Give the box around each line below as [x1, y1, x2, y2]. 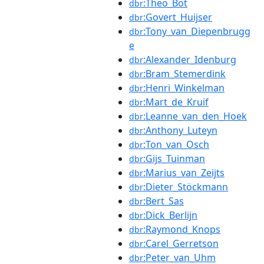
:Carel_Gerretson [143, 237, 219, 250]
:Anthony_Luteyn [143, 124, 217, 137]
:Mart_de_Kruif [143, 95, 209, 108]
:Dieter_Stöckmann [143, 180, 228, 193]
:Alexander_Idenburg [143, 53, 236, 66]
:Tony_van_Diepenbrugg [143, 25, 250, 38]
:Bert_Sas [143, 194, 184, 207]
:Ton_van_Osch [143, 138, 209, 151]
